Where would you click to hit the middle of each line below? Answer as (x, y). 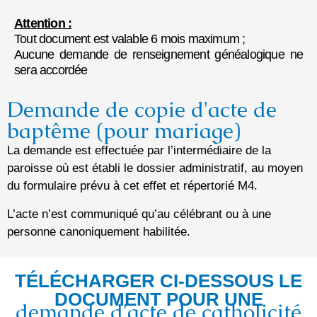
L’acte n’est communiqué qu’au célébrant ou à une (139, 214)
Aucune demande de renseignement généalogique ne (158, 55)
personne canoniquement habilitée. (99, 231)
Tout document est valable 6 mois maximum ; (130, 39)
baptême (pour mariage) (124, 131)
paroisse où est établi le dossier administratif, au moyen (155, 168)
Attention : (43, 24)
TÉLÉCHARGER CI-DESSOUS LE (158, 281)
